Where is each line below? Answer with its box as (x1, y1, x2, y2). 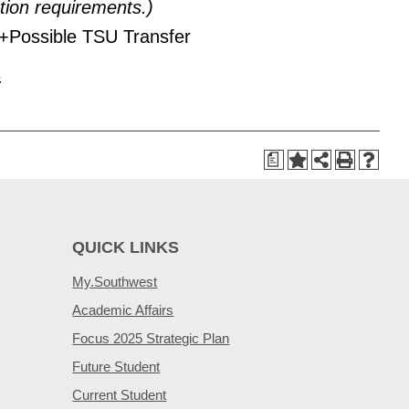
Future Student (72, 359, 161, 374)
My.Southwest (72, 274, 158, 289)
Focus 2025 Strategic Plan (72, 330, 230, 346)
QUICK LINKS (72, 238, 180, 257)
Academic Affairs (72, 302, 174, 318)
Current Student (72, 387, 167, 403)
